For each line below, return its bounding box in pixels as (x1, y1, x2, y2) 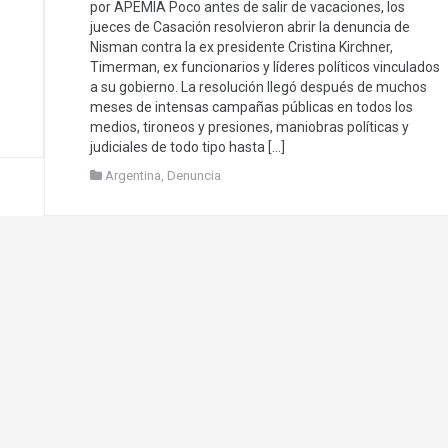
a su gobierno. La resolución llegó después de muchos (90, 78, 427, 95)
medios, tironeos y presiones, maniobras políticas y (90, 118, 409, 135)
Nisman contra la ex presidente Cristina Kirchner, (90, 38, 393, 55)
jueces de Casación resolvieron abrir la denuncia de (90, 18, 410, 35)
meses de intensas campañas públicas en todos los (90, 98, 413, 115)
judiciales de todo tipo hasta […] (90, 138, 285, 155)
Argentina (105, 167, 161, 183)
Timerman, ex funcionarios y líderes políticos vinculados (90, 58, 440, 75)
